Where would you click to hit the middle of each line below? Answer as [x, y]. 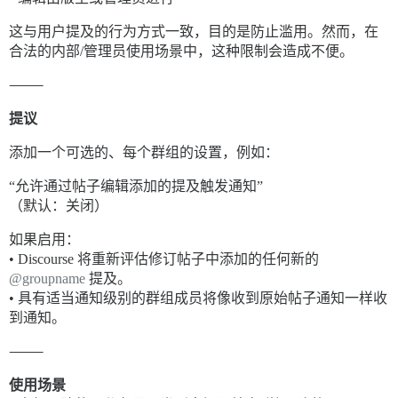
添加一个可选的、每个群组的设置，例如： [144, 153]
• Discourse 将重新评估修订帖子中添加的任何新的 [164, 259]
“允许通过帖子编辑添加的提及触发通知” [136, 187]
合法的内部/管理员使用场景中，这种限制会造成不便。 [181, 52]
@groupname [47, 279]
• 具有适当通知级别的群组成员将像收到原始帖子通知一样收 [198, 298]
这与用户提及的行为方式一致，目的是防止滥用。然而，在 [194, 32]
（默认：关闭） [59, 206]
